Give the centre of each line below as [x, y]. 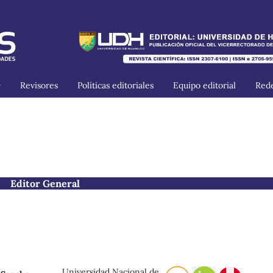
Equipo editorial [204, 85]
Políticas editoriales [115, 85]
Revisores [39, 85]
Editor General [45, 183]
